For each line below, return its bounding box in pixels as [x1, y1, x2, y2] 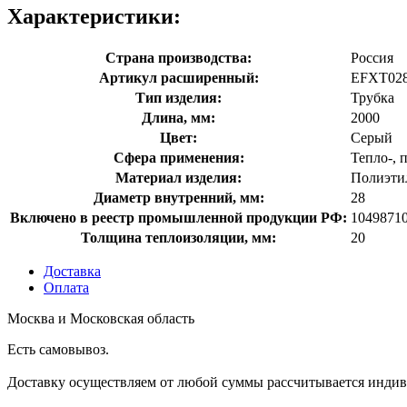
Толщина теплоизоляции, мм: [81, 229, 276, 245]
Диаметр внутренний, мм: [93, 189, 264, 205]
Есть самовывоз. [7, 341, 109, 357]
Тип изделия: [135, 89, 222, 105]
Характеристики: [7, 4, 181, 28]
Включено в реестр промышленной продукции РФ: [10, 209, 347, 225]
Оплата [44, 279, 89, 295]
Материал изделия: [115, 169, 242, 185]
